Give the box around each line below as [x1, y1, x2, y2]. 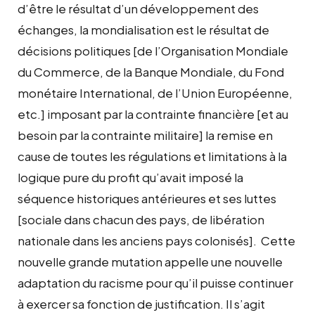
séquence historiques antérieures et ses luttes [18, 190, 276, 206]
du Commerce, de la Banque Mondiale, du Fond [18, 63, 284, 79]
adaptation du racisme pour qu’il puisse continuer [18, 274, 293, 290]
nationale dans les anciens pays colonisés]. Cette [18, 232, 295, 248]
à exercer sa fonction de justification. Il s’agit [18, 295, 265, 311]
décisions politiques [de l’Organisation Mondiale [18, 42, 288, 58]
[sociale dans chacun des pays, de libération [18, 211, 266, 227]
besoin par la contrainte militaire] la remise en [18, 127, 273, 143]
